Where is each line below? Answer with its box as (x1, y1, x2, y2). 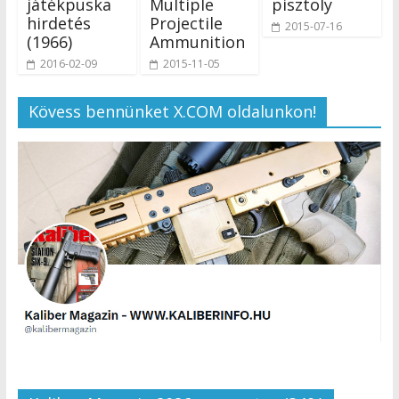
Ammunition (149, 30, 245, 53)
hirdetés (26, 12, 91, 34)
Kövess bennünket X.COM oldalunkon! (28, 100, 316, 122)
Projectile (149, 12, 223, 34)
